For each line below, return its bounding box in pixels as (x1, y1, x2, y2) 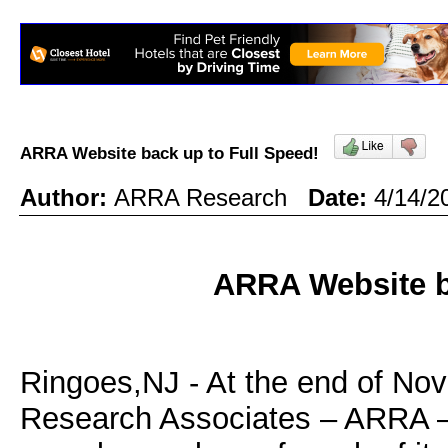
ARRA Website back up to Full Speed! (20, 142, 334, 163)
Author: (20, 184, 114, 211)
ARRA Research (114, 184, 308, 211)
